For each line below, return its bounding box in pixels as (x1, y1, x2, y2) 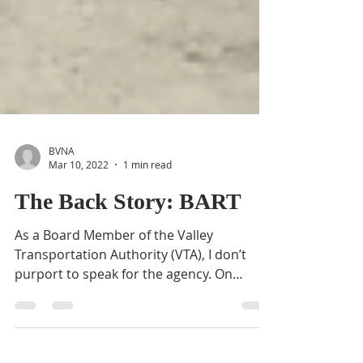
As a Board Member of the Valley (15, 315, 213, 333)
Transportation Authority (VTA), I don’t (15, 335, 246, 352)
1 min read (123, 247, 172, 260)
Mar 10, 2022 (49, 247, 109, 260)
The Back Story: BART (15, 278, 241, 303)
